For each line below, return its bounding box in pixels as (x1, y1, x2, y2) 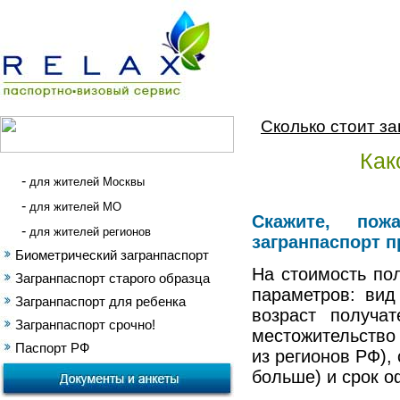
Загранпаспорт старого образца (15, 271, 210, 286)
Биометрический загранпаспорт (15, 248, 209, 262)
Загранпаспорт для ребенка (15, 295, 186, 309)
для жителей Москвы (29, 175, 145, 188)
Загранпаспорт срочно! (15, 318, 155, 332)
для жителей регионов (29, 225, 151, 238)
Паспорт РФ (15, 341, 89, 355)
